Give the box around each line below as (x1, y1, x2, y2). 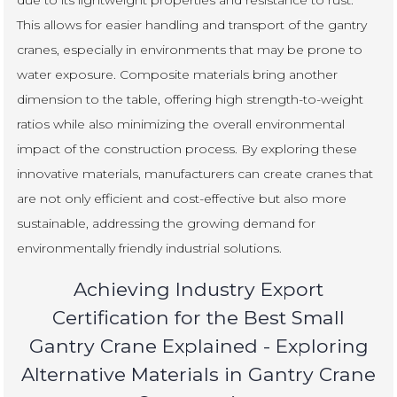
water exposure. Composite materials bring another (17, 66, 339, 82)
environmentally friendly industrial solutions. (17, 239, 283, 256)
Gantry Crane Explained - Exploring (28, 333, 369, 357)
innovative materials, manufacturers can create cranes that (17, 165, 374, 182)
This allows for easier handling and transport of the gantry (17, 16, 368, 33)
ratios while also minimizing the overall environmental (17, 115, 346, 132)
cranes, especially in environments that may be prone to (17, 41, 363, 58)
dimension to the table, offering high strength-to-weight (17, 90, 364, 107)
